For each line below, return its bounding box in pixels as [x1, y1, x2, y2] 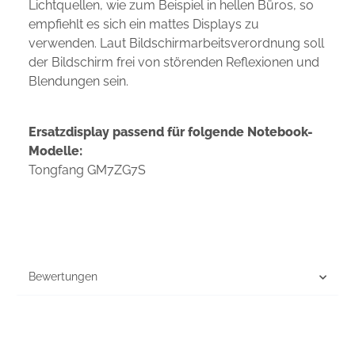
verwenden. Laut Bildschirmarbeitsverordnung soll [29, 36, 324, 52]
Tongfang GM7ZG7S [29, 162, 146, 178]
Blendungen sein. [29, 74, 128, 90]
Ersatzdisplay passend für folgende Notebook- [29, 124, 313, 140]
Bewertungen [29, 270, 97, 284]
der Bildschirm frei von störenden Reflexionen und [29, 55, 319, 71]
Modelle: [29, 143, 82, 159]
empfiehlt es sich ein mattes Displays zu [29, 17, 259, 32]
